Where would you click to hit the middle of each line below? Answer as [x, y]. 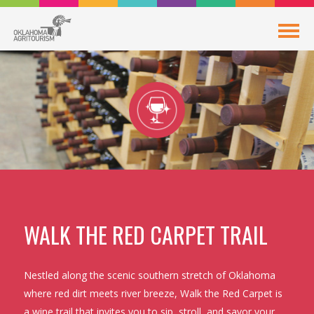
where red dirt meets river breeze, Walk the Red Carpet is [153, 293]
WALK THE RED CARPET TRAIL [145, 235]
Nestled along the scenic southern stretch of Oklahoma [149, 275]
